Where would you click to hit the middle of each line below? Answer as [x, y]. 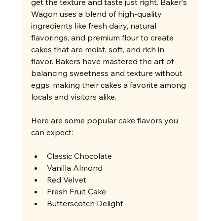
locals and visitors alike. [74, 97]
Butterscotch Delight [85, 203]
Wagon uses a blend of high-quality [97, 14]
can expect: [52, 132]
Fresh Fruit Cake [76, 192]
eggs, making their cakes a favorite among [109, 85]
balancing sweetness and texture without [108, 73]
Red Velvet [66, 180]
